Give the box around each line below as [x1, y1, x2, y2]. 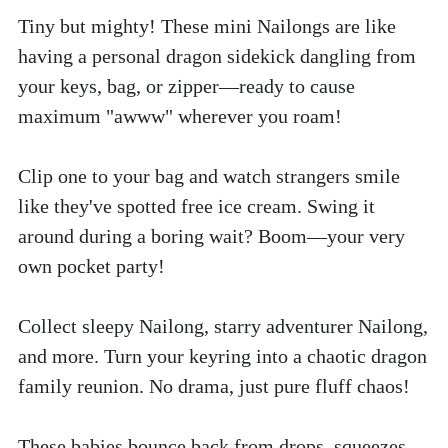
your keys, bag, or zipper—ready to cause [18, 75, 355, 98]
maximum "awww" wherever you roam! [18, 105, 342, 128]
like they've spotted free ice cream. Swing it [18, 195, 375, 218]
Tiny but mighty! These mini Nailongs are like [18, 15, 396, 38]
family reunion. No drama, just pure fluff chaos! [18, 375, 410, 398]
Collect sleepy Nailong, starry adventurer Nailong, [18, 315, 428, 338]
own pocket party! [18, 255, 165, 278]
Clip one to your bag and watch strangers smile [18, 165, 400, 188]
